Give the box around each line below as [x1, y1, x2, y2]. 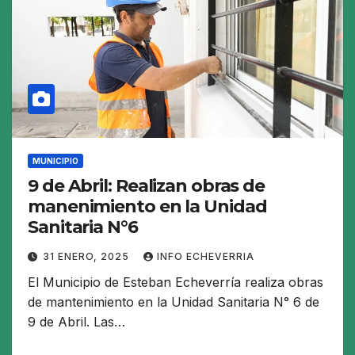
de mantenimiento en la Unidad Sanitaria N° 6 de [28, 294, 319, 311]
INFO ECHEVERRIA [157, 250, 254, 263]
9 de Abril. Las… [28, 314, 125, 330]
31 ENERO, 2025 [43, 250, 132, 263]
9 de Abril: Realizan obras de [28, 175, 265, 197]
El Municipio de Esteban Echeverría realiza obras [28, 274, 323, 291]
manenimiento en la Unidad [28, 196, 267, 218]
